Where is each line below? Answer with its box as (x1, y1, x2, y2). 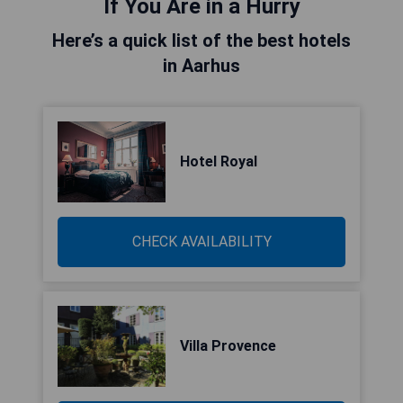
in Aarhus (163, 55, 240, 76)
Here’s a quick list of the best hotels (52, 30, 351, 51)
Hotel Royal (180, 153, 257, 170)
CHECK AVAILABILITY (131, 233, 272, 250)
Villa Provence (180, 337, 276, 354)
